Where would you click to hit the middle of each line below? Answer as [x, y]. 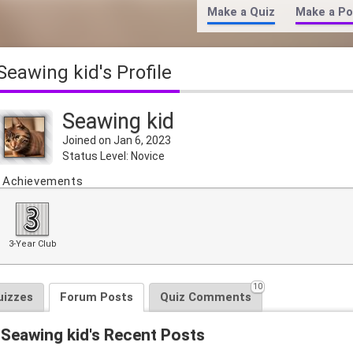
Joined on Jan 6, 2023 [117, 141]
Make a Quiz [241, 12]
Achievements [43, 182]
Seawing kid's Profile [90, 73]
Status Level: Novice [114, 156]
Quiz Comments [206, 297]
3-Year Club [32, 244]
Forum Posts [97, 297]
